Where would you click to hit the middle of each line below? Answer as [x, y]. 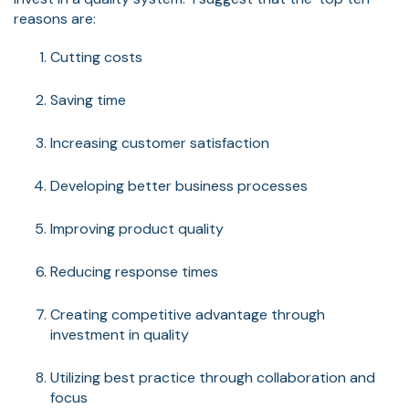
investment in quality [120, 334]
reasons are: [55, 18]
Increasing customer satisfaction [160, 142]
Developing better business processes [179, 185]
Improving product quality [137, 228]
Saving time [88, 100]
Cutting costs [96, 57]
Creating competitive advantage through [188, 314]
